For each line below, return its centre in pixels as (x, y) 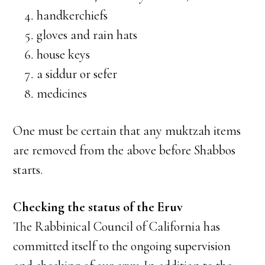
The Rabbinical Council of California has (117, 227)
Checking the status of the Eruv (98, 207)
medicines (62, 93)
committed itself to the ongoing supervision (122, 246)
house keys (64, 54)
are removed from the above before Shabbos (125, 150)
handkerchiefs (72, 15)
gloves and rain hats (87, 35)
